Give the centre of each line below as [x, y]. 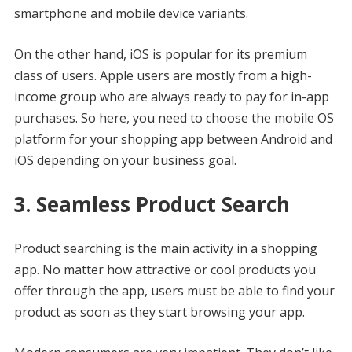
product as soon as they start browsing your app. [159, 312]
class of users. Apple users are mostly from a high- [163, 75]
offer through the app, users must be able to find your [174, 290]
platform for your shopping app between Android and [173, 139]
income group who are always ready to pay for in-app [171, 96]
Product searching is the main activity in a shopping [165, 248]
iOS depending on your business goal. [125, 160]
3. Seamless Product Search [152, 204]
